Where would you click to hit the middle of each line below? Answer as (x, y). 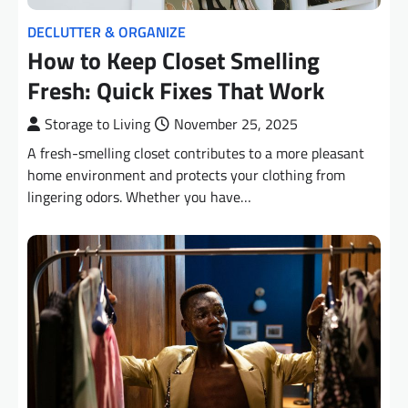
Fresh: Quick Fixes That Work (176, 90)
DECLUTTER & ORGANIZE (107, 31)
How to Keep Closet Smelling (173, 60)
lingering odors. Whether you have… (139, 196)
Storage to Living (97, 123)
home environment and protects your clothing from (186, 174)
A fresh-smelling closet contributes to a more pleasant (196, 153)
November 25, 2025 (236, 123)
